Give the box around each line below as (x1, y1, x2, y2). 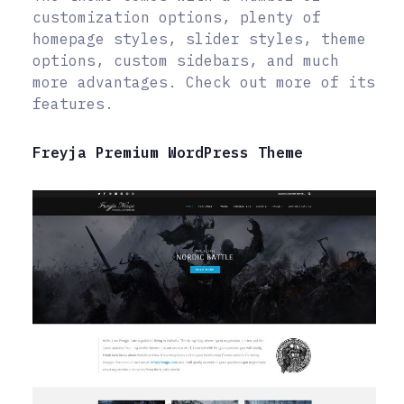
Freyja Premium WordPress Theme (32, 142, 303, 161)
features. (32, 94, 114, 113)
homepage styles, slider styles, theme (32, 29, 366, 48)
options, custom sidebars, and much (32, 50, 339, 69)
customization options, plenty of (32, 7, 321, 26)
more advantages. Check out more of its (32, 72, 375, 91)
